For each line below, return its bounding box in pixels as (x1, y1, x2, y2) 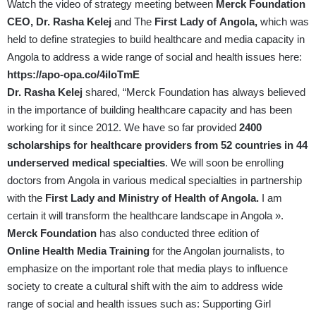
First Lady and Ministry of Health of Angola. (45, 192, 262, 205)
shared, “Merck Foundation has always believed (83, 86, 305, 99)
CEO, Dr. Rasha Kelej (7, 16, 111, 28)
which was (260, 16, 309, 28)
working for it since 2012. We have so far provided (7, 121, 239, 134)
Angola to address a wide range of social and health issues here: (7, 51, 302, 63)
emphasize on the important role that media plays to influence (7, 262, 288, 275)
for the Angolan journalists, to (150, 245, 284, 257)
